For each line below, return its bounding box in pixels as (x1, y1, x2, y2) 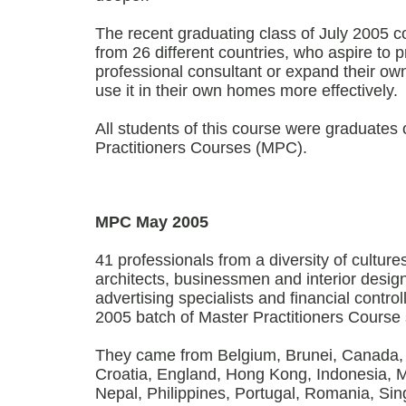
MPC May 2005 (95, 213, 208, 231)
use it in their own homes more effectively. (95, 82, 398, 100)
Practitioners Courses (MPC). (95, 139, 307, 157)
